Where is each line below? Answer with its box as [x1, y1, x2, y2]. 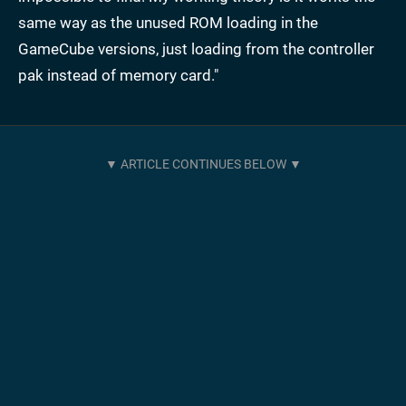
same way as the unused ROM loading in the [18, 14, 318, 33]
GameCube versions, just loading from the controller [18, 40, 374, 59]
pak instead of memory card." [18, 66, 218, 85]
